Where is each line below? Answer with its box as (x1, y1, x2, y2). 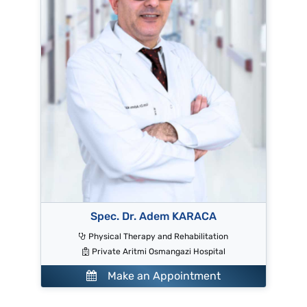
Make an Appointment (97, 269, 221, 283)
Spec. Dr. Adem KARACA (90, 210, 217, 223)
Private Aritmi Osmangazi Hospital (91, 247, 225, 257)
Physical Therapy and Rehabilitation (88, 232, 228, 242)
